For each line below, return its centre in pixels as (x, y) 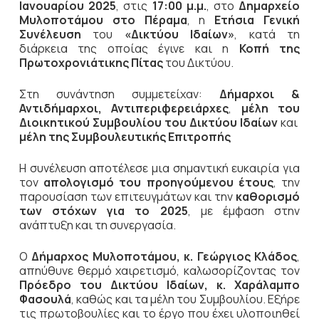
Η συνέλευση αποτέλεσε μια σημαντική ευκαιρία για (159, 168)
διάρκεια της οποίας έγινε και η (129, 48)
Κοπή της (270, 48)
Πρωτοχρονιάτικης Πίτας (91, 63)
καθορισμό (268, 197)
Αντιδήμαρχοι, (60, 108)
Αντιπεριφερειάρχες (170, 108)
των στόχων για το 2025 (103, 211)
